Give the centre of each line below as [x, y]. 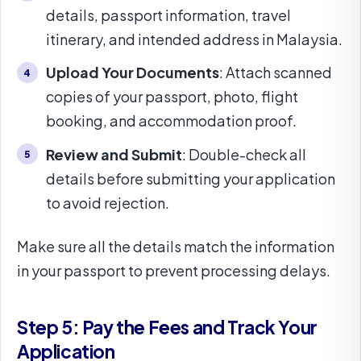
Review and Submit [114, 154]
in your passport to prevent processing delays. [174, 270]
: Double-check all [244, 154]
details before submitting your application [191, 178]
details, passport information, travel [168, 15]
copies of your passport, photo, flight [172, 97]
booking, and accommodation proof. [171, 121]
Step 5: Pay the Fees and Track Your [167, 327]
